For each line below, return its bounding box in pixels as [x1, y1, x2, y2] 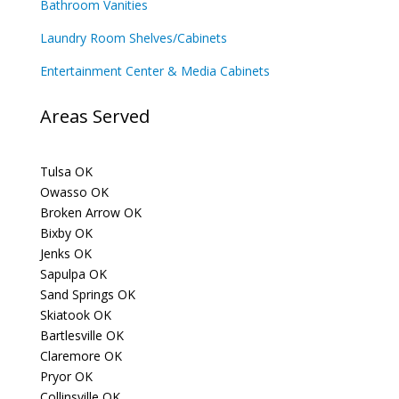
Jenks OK [39, 245, 92, 262]
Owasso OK [39, 183, 109, 200]
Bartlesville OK [39, 327, 124, 344]
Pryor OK [39, 368, 93, 385]
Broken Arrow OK [39, 204, 142, 221]
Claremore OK [39, 347, 122, 364]
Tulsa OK [39, 163, 93, 180]
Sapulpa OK [39, 265, 107, 282]
